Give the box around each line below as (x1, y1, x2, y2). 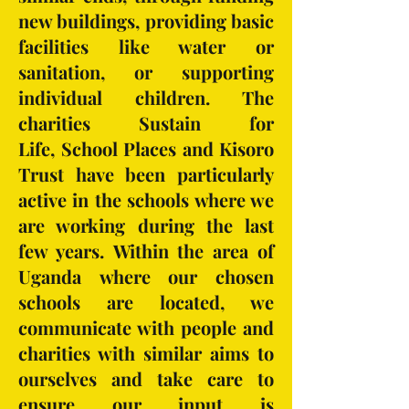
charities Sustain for (18, 110, 274, 135)
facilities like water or (18, 34, 274, 58)
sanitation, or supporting (18, 59, 274, 84)
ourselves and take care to (18, 366, 274, 391)
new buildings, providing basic (18, 8, 274, 33)
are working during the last (18, 213, 274, 237)
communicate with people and (18, 315, 274, 340)
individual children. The (18, 85, 274, 110)
